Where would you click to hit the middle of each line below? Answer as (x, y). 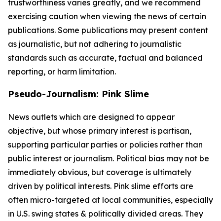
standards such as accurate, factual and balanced (105, 58)
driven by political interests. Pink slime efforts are (101, 186)
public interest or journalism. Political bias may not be (109, 158)
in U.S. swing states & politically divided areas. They (106, 214)
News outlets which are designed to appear (91, 117)
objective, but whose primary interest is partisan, (100, 131)
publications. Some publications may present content (108, 30)
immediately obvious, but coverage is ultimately (100, 172)
